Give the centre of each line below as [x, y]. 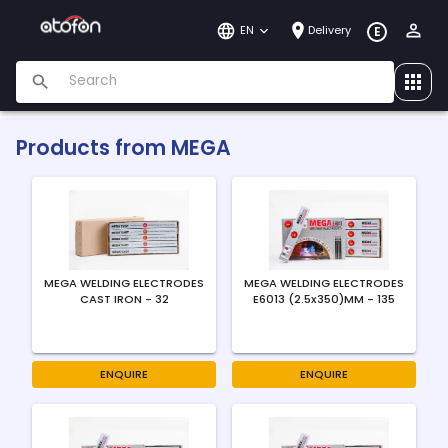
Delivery [330, 30]
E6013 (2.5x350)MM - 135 [324, 299]
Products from [93, 147]
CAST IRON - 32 [124, 299]
